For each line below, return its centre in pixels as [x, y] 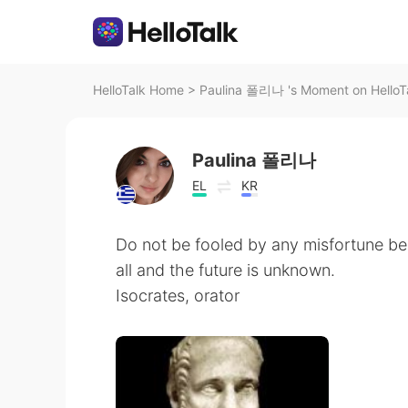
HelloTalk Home [138, 90]
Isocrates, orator [178, 296]
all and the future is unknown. [225, 270]
